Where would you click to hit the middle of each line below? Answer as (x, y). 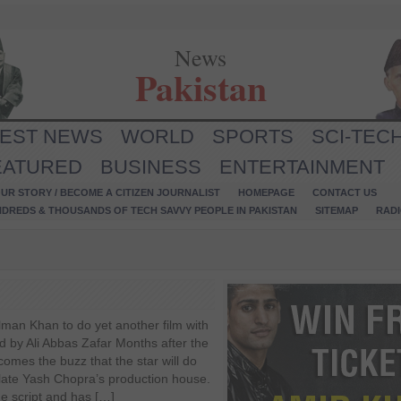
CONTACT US (345, 192)
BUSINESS (151, 167)
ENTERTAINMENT (302, 167)
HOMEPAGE (266, 192)
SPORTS (253, 137)
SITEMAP (337, 210)
